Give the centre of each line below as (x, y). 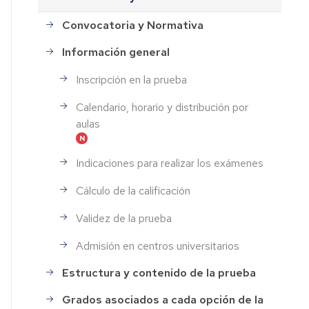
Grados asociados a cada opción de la (163, 300)
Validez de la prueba (124, 218)
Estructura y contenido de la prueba (159, 273)
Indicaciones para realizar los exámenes (170, 163)
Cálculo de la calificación (133, 190)
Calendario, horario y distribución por (162, 107)
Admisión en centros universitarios (158, 246)
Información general (116, 52)
